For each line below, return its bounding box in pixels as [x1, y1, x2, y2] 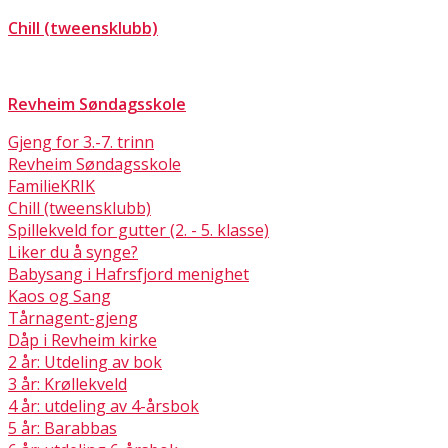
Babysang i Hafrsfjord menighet [8, 262, 249, 285]
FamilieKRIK [8, 174, 95, 197]
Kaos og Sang [8, 284, 111, 307]
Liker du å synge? [8, 240, 138, 263]
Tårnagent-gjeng [8, 306, 138, 329]
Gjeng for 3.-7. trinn [8, 130, 154, 153]
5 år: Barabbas [8, 416, 117, 439]
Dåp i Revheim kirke [8, 328, 157, 351]
